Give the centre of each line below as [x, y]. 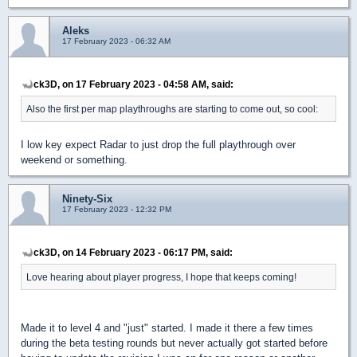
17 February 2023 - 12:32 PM [117, 209]
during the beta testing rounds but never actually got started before [174, 343]
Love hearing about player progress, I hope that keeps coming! [161, 277]
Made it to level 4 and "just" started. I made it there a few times [167, 328]
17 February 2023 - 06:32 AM [116, 41]
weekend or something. [74, 159]
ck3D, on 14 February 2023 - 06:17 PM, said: [133, 252]
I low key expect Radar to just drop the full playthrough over [158, 144]
